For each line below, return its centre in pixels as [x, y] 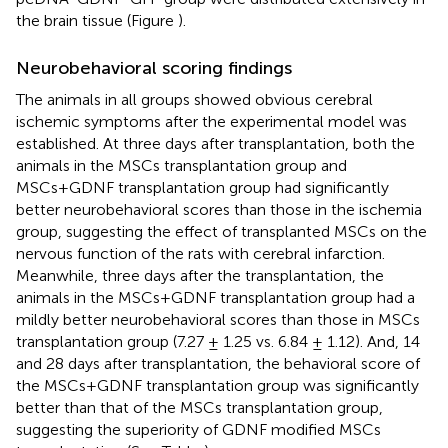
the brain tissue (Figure [97, 20]
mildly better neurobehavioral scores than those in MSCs [218, 319]
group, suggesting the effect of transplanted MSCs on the [221, 231]
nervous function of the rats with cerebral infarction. [200, 253]
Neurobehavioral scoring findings [154, 67]
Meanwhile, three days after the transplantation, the [200, 275]
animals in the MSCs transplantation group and [181, 165]
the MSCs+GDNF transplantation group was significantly [217, 385]
